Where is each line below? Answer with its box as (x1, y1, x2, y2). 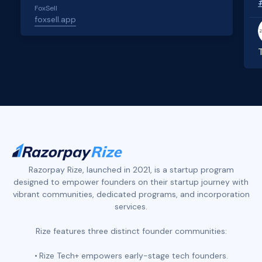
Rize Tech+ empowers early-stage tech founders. (39, 250, 228, 261)
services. (115, 201, 147, 212)
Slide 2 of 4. (12, 67, 62, 80)
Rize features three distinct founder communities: (35, 225, 227, 236)
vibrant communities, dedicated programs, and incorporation (12, 188, 250, 199)
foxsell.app (35, 13, 77, 25)
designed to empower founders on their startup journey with (13, 176, 249, 187)
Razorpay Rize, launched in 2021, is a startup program (28, 164, 234, 175)
